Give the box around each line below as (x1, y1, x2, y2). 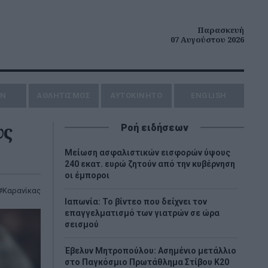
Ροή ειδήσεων (120, 122, 188, 133)
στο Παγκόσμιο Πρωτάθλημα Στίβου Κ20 (65, 257, 229, 267)
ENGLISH (191, 91, 227, 100)
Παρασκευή (197, 25, 244, 35)
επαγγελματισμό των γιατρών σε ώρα (65, 208, 220, 218)
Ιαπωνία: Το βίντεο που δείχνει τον (65, 197, 207, 206)
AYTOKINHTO (110, 91, 163, 100)
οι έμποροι (65, 170, 109, 180)
